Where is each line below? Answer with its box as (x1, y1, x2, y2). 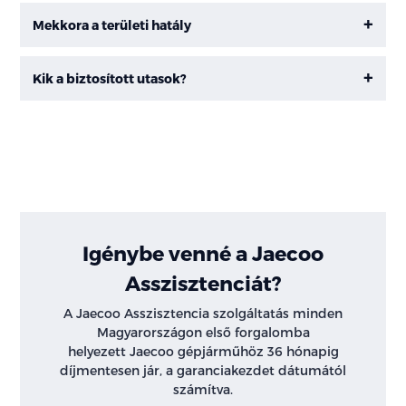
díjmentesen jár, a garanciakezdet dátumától (60, 362, 346, 378)
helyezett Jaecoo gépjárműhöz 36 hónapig (67, 343, 339, 359)
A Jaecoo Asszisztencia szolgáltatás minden (63, 304, 343, 321)
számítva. (173, 381, 233, 397)
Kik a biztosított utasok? (33, 71, 188, 87)
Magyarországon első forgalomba (96, 324, 310, 340)
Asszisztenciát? (124, 269, 282, 295)
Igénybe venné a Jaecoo (82, 239, 324, 265)
